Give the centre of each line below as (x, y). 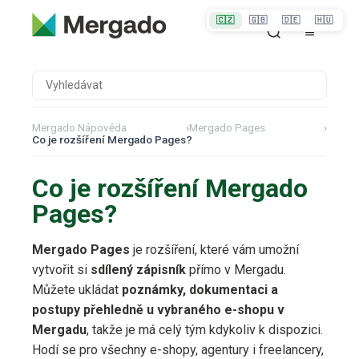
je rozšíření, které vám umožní (214, 250)
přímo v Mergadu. (236, 270)
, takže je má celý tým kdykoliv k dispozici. (205, 330)
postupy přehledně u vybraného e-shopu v (158, 310)
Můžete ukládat (77, 290)
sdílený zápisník (138, 270)
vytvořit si (61, 270)
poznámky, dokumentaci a (200, 290)
